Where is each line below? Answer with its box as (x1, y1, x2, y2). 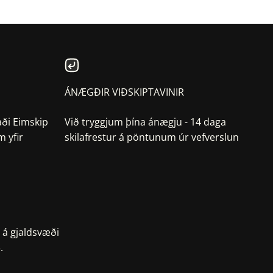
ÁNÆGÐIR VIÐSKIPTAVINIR (65, 85, 184, 99)
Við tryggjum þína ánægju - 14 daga (65, 115, 226, 129)
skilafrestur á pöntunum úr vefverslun (65, 130, 239, 144)
